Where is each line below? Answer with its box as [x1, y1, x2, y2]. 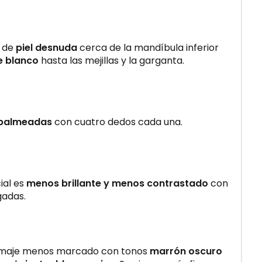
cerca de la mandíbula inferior [77, 40, 219, 54]
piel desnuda [16, 40, 77, 54]
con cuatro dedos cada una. [52, 115, 182, 129]
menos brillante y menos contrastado [26, 176, 208, 190]
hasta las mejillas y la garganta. [39, 53, 184, 67]
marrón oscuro [150, 244, 222, 258]
